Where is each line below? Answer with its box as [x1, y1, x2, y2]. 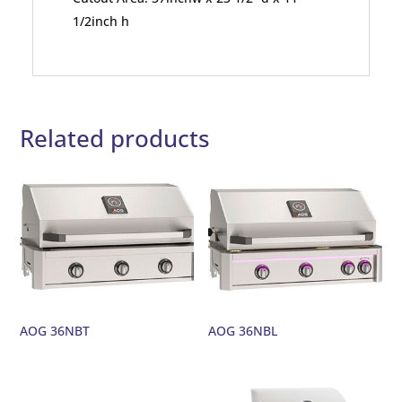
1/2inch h [73, 13, 130, 31]
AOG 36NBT [20, 322, 91, 340]
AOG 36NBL [208, 322, 278, 340]
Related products [20, 122, 211, 155]
